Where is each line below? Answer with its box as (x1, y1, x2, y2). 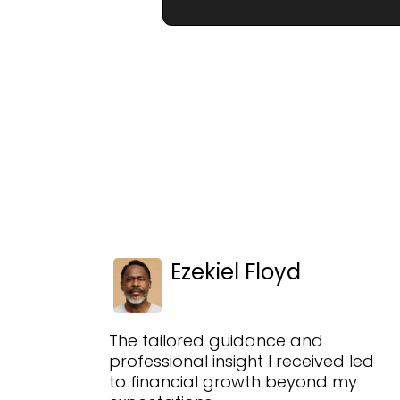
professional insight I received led (109, 349, 374, 372)
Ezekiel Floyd (171, 257, 301, 287)
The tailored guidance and (109, 329, 323, 352)
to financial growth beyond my (109, 370, 357, 393)
